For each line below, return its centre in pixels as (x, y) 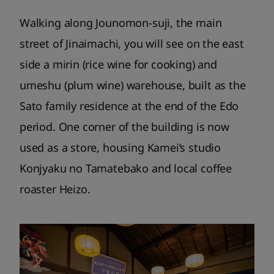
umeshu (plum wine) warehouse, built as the (133, 85)
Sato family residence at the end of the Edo (129, 106)
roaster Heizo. (55, 189)
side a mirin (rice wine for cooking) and (118, 64)
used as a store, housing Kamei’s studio (120, 147)
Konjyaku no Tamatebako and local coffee (126, 168)
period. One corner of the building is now (124, 126)
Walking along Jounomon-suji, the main (121, 22)
